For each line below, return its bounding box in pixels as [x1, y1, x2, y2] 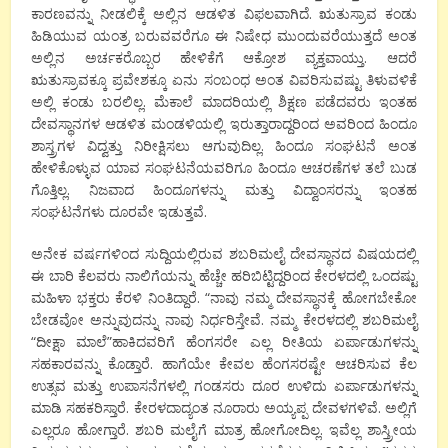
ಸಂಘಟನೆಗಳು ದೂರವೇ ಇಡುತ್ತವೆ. [31, 201, 208, 221]
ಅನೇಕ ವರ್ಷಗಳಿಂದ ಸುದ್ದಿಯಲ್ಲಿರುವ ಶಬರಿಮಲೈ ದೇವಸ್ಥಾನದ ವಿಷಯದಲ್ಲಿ [31, 243, 417, 263]
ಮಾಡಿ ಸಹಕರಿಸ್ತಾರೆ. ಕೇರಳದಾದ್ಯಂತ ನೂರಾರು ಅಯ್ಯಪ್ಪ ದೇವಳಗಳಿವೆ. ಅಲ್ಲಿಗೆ [31, 397, 417, 417]
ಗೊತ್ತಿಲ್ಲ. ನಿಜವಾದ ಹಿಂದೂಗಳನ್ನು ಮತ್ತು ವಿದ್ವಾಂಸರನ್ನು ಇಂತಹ [31, 179, 417, 199]
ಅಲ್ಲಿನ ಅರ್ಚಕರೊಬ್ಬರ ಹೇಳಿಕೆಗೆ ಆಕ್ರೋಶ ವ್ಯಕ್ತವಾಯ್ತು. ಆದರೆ [31, 47, 417, 67]
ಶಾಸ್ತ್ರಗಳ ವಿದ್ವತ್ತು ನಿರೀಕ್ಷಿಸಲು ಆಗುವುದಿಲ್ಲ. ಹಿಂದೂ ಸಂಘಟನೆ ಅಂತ [31, 135, 417, 155]
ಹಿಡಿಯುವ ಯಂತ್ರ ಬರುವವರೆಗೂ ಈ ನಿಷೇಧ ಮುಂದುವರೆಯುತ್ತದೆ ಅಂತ [31, 25, 417, 45]
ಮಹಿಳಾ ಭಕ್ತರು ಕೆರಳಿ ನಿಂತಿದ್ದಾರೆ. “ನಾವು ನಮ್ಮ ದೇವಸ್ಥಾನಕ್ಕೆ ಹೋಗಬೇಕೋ [31, 287, 417, 307]
